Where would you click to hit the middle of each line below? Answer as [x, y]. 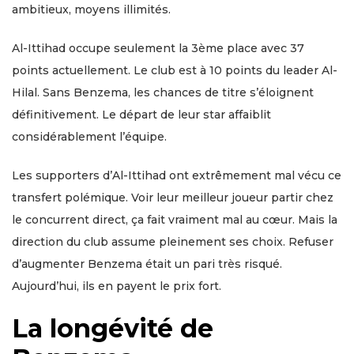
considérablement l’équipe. [89, 137]
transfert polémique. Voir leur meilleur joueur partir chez [173, 198]
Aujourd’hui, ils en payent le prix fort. [117, 286]
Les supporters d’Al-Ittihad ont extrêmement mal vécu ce [177, 176]
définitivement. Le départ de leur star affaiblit [141, 115]
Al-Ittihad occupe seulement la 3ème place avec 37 [158, 49]
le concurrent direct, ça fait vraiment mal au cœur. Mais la [175, 220]
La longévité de [113, 329]
